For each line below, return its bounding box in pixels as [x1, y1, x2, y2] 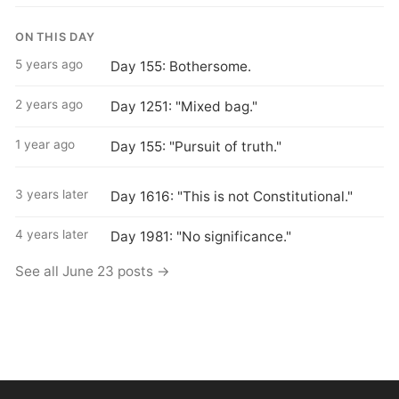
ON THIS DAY [15, 29, 95, 44]
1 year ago [15, 137, 76, 152]
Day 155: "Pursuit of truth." [110, 138, 281, 156]
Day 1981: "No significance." [110, 228, 291, 246]
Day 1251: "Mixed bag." [110, 98, 257, 116]
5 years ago [15, 56, 84, 71]
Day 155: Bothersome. [110, 57, 251, 75]
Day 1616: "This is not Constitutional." [110, 188, 353, 206]
